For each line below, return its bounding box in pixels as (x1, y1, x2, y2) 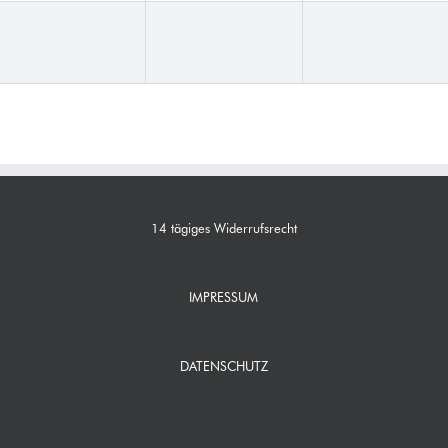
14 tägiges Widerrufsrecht (150, 220, 297, 236)
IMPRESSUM (189, 289, 259, 305)
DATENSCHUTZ (179, 358, 268, 374)
